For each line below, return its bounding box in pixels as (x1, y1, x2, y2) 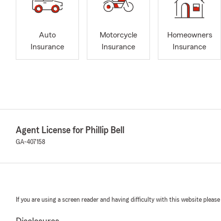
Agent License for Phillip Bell (16, 125, 124, 135)
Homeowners (167, 31, 212, 39)
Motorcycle (100, 31, 137, 39)
